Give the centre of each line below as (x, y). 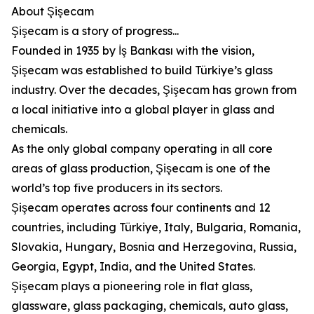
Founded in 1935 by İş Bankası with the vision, (133, 50)
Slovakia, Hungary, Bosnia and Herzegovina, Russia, (154, 247)
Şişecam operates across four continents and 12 (141, 207)
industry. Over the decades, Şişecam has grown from (154, 90)
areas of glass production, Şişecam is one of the (141, 168)
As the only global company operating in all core (142, 149)
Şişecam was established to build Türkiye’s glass (142, 70)
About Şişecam (53, 11)
